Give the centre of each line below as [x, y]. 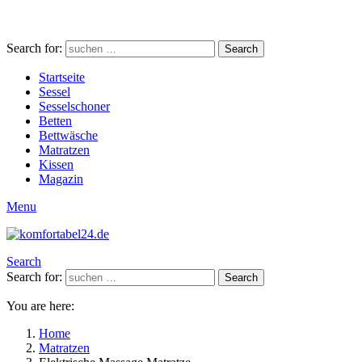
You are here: [40, 306]
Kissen [56, 164]
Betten [55, 121]
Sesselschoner [74, 106]
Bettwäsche [68, 135]
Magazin [61, 179]
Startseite [62, 77]
